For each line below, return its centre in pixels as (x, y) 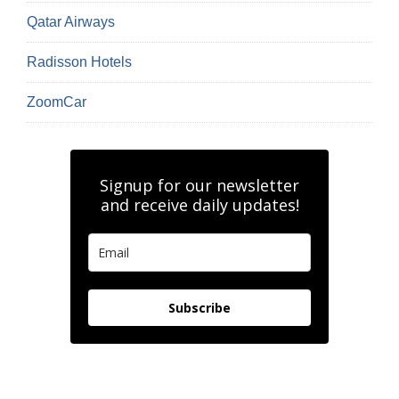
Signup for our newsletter (199, 186)
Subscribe (199, 308)
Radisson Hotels (79, 62)
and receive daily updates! (199, 205)
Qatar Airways (71, 22)
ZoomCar (57, 102)
